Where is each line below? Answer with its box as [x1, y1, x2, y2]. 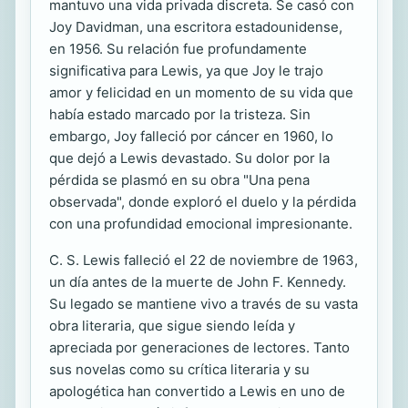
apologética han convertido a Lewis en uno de [49, 382, 345, 401]
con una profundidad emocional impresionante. [49, 215, 352, 233]
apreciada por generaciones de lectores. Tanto [49, 339, 350, 357]
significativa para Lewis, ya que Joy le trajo [49, 62, 323, 80]
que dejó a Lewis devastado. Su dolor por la [49, 149, 330, 168]
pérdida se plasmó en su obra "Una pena [49, 171, 310, 189]
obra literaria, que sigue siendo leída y [49, 317, 295, 335]
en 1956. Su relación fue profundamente [49, 40, 307, 58]
